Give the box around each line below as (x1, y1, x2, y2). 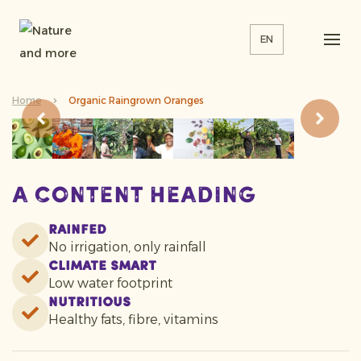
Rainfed (48, 224, 106, 237)
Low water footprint (48, 276, 172, 291)
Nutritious (48, 297, 131, 309)
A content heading (12, 185, 255, 208)
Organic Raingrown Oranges (68, 94, 204, 106)
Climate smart (48, 260, 156, 273)
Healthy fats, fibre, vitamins (48, 312, 218, 327)
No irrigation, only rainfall (48, 239, 206, 255)
